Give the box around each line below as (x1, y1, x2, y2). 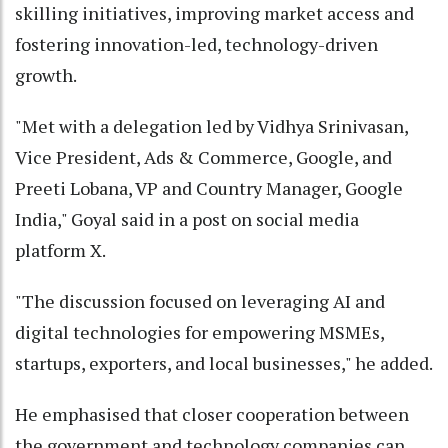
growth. (15, 62, 77, 87)
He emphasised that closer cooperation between (15, 401, 409, 426)
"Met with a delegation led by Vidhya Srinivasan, (15, 113, 408, 138)
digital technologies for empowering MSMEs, (15, 319, 384, 344)
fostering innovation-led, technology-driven (15, 31, 378, 56)
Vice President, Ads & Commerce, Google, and (15, 144, 392, 169)
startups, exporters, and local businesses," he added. (15, 350, 433, 375)
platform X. (15, 237, 106, 262)
